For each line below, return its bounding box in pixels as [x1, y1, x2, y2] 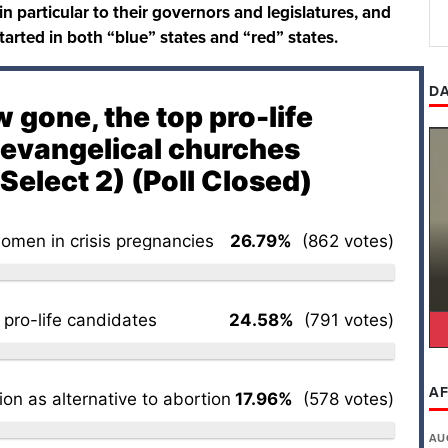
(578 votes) [293, 388, 394, 409]
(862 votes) [292, 230, 394, 251]
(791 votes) [294, 309, 394, 330]
